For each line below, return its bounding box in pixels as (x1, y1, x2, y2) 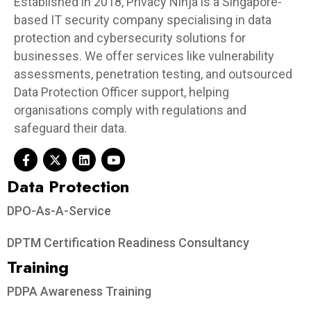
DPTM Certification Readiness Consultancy (7, 235, 249, 251)
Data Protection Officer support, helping (14, 85, 229, 100)
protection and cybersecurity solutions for (14, 31, 246, 46)
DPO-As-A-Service (7, 203, 111, 219)
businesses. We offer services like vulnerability (14, 49, 274, 64)
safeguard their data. (14, 121, 127, 136)
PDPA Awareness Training (7, 284, 151, 299)
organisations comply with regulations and (14, 103, 246, 118)
